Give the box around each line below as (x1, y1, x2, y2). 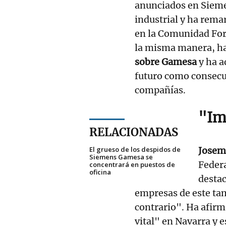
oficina (89, 167, 111, 177)
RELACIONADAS (89, 125, 178, 139)
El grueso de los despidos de (89, 144, 181, 154)
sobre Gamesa (135, 55, 197, 68)
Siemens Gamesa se (89, 152, 153, 161)
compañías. (135, 84, 186, 96)
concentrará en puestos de (89, 159, 175, 169)
